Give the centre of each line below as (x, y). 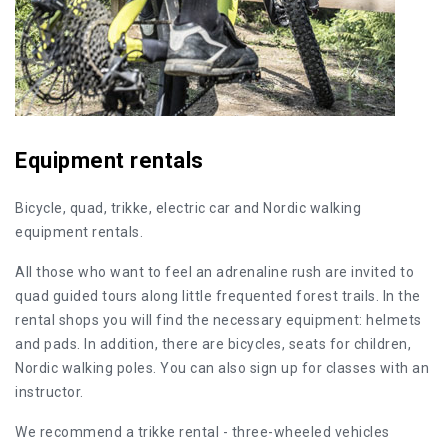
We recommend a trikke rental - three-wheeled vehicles (202, 432)
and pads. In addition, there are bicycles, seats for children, (213, 344)
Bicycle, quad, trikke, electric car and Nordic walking (188, 208)
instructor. (49, 392)
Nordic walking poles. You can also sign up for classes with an (222, 368)
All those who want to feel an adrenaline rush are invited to (214, 272)
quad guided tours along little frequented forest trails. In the (218, 296)
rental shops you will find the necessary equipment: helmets (218, 320)
